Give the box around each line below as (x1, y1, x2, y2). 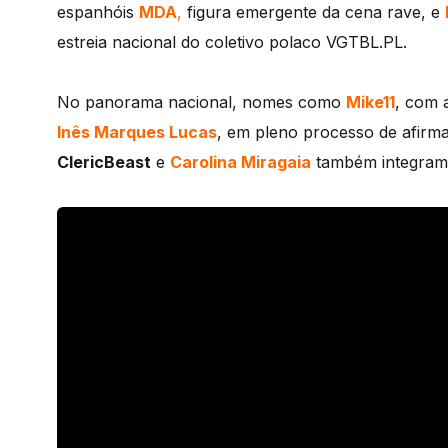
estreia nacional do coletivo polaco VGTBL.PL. (57, 32, 407, 52)
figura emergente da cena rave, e (182, 2, 445, 22)
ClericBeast (57, 152, 151, 172)
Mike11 (346, 92, 395, 112)
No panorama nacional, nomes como (57, 92, 346, 112)
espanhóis (57, 2, 139, 22)
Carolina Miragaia (170, 152, 311, 172)
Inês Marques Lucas (57, 122, 217, 142)
